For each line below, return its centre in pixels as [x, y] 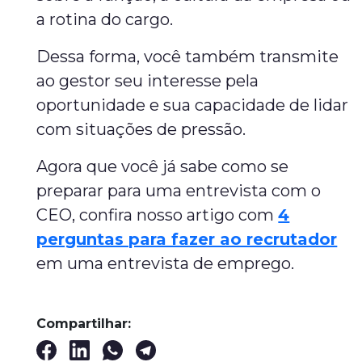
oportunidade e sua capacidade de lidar [193, 105]
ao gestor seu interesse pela [148, 81]
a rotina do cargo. [105, 19]
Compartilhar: [84, 324]
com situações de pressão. [141, 129]
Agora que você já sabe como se [163, 166]
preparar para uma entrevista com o [179, 191]
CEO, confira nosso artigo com [158, 215]
